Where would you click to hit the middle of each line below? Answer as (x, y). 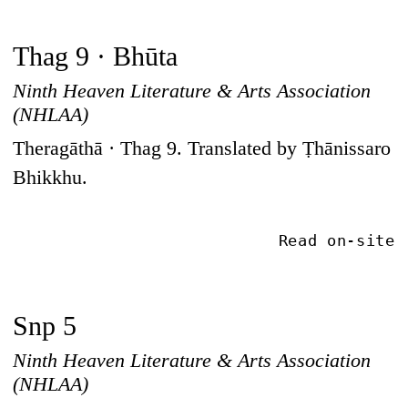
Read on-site (337, 241)
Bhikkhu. (51, 177)
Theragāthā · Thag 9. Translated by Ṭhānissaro (202, 148)
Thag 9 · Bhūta (96, 56)
